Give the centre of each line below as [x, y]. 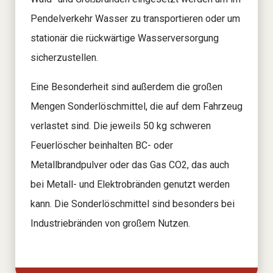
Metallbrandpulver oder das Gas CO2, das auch [130, 165]
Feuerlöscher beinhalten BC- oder [102, 145]
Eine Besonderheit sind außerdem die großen [126, 87]
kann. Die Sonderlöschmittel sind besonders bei [133, 204]
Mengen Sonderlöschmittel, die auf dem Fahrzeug [136, 106]
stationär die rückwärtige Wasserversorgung [125, 38]
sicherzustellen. [64, 57]
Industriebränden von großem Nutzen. [110, 223]
